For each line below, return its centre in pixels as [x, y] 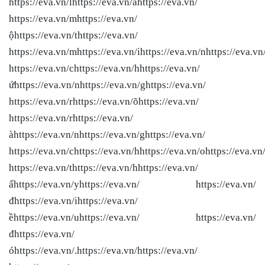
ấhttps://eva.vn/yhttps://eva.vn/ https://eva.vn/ [132, 184]
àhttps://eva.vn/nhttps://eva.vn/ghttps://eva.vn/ [107, 134]
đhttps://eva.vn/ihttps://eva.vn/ [73, 201]
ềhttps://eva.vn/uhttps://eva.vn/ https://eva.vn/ [132, 217]
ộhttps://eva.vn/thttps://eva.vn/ [73, 35]
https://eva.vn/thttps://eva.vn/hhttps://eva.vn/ [104, 167]
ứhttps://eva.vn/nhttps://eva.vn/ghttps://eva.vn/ [107, 85]
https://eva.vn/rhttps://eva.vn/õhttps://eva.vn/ [104, 101]
